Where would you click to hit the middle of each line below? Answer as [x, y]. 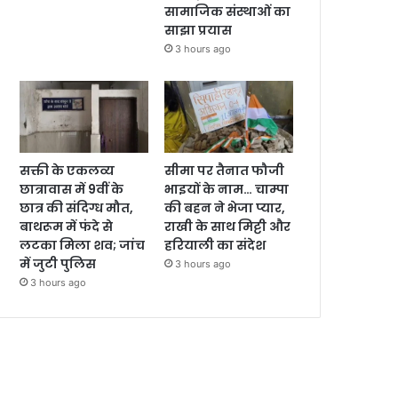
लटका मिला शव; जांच [82, 246]
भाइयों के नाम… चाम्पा [227, 190]
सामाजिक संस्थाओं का [228, 11]
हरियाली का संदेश [215, 246]
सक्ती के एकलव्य [67, 171]
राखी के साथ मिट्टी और [228, 227]
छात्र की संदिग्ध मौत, [76, 208]
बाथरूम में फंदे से [66, 227]
